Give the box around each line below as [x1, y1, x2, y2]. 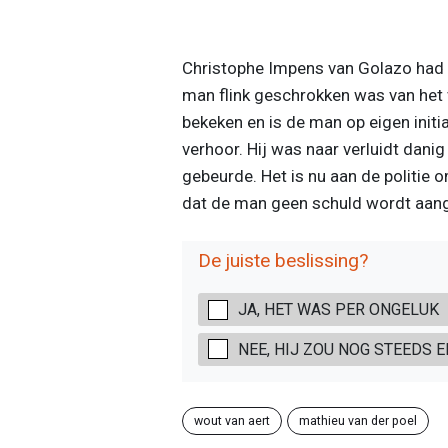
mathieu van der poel [298, 412, 417, 428]
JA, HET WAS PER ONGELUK [237, 300, 439, 320]
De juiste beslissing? [197, 248, 368, 272]
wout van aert [193, 412, 270, 428]
